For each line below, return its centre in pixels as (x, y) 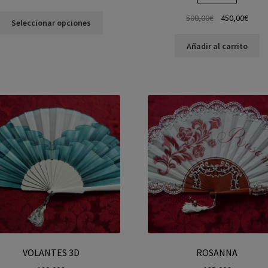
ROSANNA (217, 252)
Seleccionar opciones (51, 23)
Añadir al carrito (217, 46)
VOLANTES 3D (51, 252)
